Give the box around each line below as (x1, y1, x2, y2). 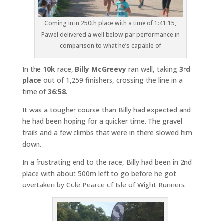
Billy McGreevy (74, 64, 126, 74)
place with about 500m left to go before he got (22, 168, 176, 178)
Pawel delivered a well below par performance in (41, 30, 180, 38)
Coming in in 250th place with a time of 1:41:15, (44, 18, 177, 27)
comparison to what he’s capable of (59, 41, 161, 50)
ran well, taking (126, 64, 179, 74)
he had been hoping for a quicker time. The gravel (22, 116, 182, 126)
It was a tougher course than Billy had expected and (22, 105, 191, 114)
